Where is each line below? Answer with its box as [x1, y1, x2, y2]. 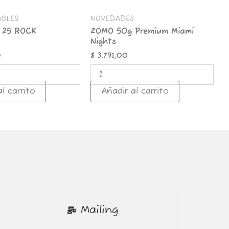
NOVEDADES [90, 14, 134, 24]
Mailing [80, 203, 118, 217]
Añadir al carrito [101, 86, 169, 97]
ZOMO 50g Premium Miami [90, 27, 194, 37]
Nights [90, 37, 117, 48]
